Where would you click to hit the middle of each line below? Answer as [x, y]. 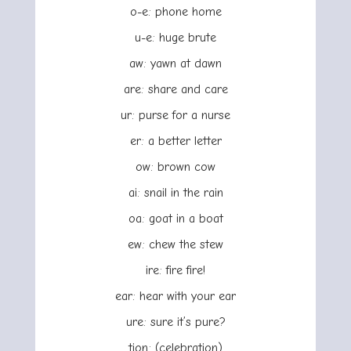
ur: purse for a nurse [175, 116]
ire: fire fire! [175, 271]
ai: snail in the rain [175, 193]
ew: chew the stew [175, 245]
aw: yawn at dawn [175, 64]
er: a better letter [175, 141]
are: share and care [175, 90]
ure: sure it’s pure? [175, 322]
